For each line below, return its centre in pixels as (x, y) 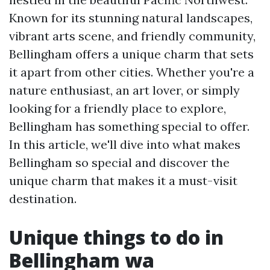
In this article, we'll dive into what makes (125, 144)
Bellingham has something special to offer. (129, 126)
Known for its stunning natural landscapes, (131, 18)
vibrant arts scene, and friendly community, (132, 36)
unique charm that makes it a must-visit (123, 181)
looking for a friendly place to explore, (118, 108)
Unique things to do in (116, 237)
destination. (43, 199)
